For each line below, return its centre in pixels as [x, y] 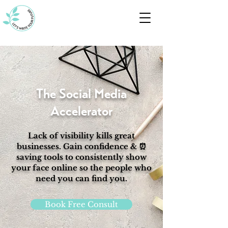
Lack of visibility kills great [81, 136]
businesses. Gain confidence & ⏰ [81, 146]
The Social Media [81, 94]
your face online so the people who [81, 168]
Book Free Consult [81, 204]
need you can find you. [81, 178]
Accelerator [81, 111]
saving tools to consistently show [81, 157]
